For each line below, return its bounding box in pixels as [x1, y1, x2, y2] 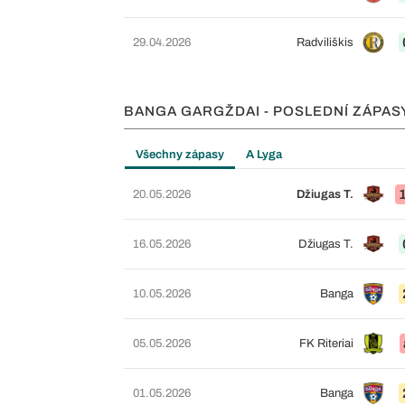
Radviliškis [296, 36, 353, 49]
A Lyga [246, 148, 282, 161]
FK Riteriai [298, 337, 353, 350]
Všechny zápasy [136, 148, 224, 161]
